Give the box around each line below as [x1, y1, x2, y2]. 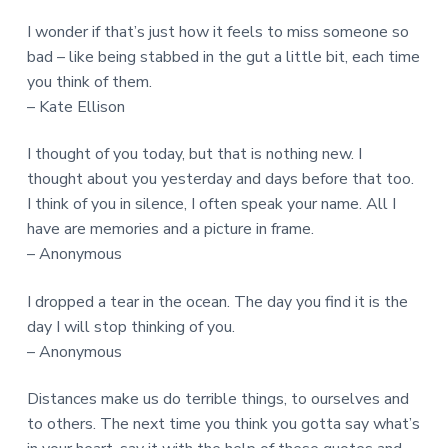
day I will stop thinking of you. [26, 315, 235, 338]
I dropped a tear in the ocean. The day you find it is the [26, 290, 408, 313]
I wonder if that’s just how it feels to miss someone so [26, 21, 409, 44]
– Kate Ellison [26, 96, 125, 119]
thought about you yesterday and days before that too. [26, 168, 414, 191]
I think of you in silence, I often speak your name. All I [26, 193, 396, 216]
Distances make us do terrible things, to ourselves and [26, 387, 409, 410]
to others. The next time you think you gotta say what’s [26, 412, 420, 435]
